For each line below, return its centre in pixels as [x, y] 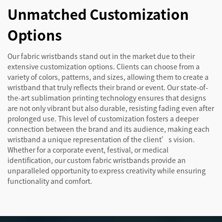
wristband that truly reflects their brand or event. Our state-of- [108, 87]
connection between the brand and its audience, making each [109, 129]
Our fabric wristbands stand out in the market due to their [101, 56]
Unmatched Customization [98, 14]
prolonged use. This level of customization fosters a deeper [103, 119]
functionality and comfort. [50, 181]
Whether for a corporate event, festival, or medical [88, 150]
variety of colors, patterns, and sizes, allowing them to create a [108, 77]
